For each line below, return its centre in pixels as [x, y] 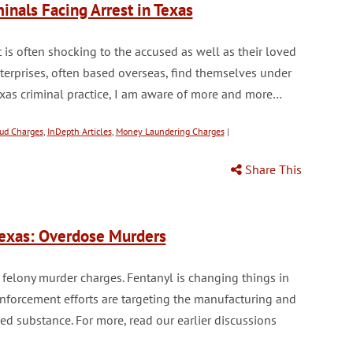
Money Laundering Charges [170, 131]
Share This [271, 169]
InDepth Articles [79, 131]
